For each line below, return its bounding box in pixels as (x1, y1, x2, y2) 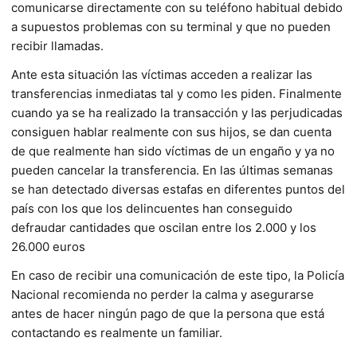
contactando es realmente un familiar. (11, 324, 222, 340)
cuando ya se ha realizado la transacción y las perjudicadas (11, 104, 343, 120)
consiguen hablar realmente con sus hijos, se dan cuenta (11, 124, 331, 139)
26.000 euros (11, 238, 85, 254)
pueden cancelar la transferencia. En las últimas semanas (11, 162, 333, 178)
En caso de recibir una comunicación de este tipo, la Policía (11, 267, 344, 283)
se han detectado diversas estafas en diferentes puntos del (11, 181, 345, 197)
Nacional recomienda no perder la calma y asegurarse (11, 286, 314, 302)
